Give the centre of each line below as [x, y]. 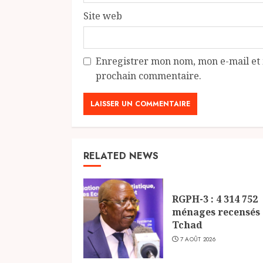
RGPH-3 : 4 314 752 [215, 199]
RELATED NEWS [121, 156]
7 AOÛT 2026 [198, 240]
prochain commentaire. [149, 76]
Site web [103, 16]
